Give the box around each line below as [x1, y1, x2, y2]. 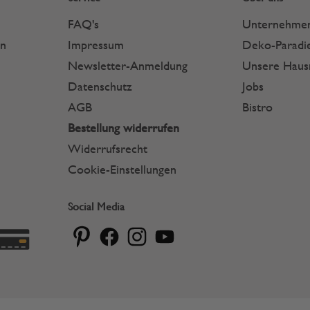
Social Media [67, 200, 125, 213]
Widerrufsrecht [67, 141, 147, 156]
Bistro [242, 100, 273, 114]
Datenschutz [67, 79, 132, 93]
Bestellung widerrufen [67, 120, 179, 135]
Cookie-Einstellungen [67, 162, 176, 176]
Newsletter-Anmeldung [67, 58, 188, 73]
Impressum [67, 37, 124, 52]
